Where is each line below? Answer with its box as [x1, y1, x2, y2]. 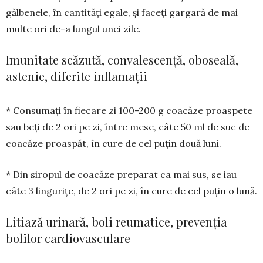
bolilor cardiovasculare [6, 230, 130, 247]
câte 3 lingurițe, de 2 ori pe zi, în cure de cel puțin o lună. [6, 185, 257, 197]
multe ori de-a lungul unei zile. [6, 23, 141, 35]
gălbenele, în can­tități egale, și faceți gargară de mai [6, 6, 238, 19]
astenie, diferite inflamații [6, 68, 147, 85]
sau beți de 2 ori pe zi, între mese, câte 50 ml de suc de [6, 121, 249, 133]
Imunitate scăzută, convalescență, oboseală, [6, 52, 238, 68]
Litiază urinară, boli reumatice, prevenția [6, 214, 227, 230]
